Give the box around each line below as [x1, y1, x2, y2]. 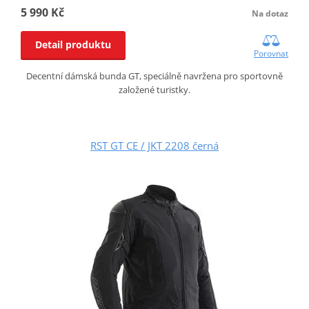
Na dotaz [252, 7, 289, 19]
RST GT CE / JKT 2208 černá [90, 138, 219, 152]
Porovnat [254, 47, 289, 59]
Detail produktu [34, 37, 111, 51]
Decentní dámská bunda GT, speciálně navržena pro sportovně [26, 69, 283, 82]
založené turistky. [119, 83, 190, 96]
